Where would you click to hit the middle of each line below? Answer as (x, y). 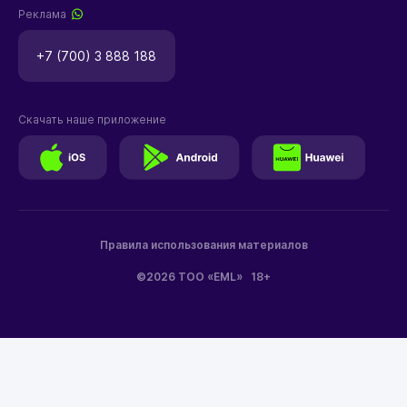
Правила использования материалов (203, 244)
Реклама (45, 15)
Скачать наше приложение (92, 119)
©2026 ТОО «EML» (194, 276)
